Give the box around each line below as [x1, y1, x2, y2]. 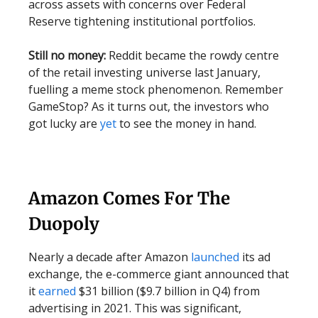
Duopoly [28, 213, 99, 235]
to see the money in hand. [116, 116, 256, 131]
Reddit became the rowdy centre [109, 48, 279, 63]
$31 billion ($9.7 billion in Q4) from [76, 283, 260, 299]
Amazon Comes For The [28, 187, 230, 209]
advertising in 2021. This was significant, [28, 300, 241, 316]
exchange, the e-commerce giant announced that [28, 266, 289, 282]
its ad [239, 249, 270, 265]
